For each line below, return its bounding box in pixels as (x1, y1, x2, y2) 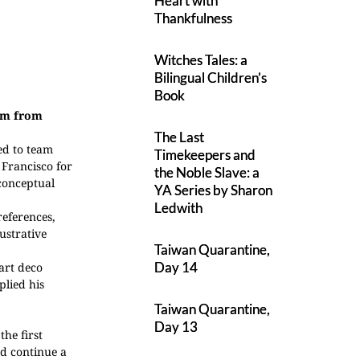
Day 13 (154, 318, 198, 335)
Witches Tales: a (154, 51, 248, 68)
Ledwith (154, 199, 203, 216)
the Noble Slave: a (154, 164, 260, 181)
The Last (154, 129, 205, 145)
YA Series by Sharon (154, 182, 273, 198)
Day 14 (154, 259, 198, 276)
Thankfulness (154, 10, 233, 27)
